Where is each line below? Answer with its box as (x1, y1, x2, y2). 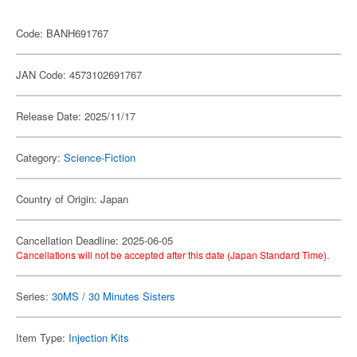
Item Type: (16, 330, 69, 345)
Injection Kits (69, 330, 129, 345)
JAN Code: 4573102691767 (16, 67, 142, 82)
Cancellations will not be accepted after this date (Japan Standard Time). (16, 248, 329, 261)
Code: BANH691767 (16, 25, 108, 41)
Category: (16, 150, 64, 165)
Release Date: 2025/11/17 (16, 108, 135, 124)
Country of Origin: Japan (16, 191, 128, 206)
